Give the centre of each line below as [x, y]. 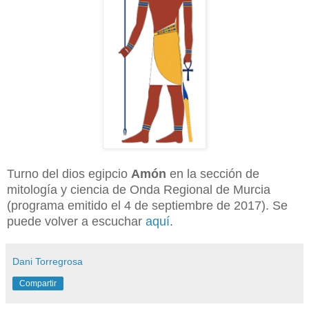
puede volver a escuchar [76, 221]
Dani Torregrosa [48, 261]
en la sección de [215, 173]
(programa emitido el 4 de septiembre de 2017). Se [147, 205]
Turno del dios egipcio [69, 173]
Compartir [38, 283]
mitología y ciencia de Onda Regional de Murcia [139, 189]
